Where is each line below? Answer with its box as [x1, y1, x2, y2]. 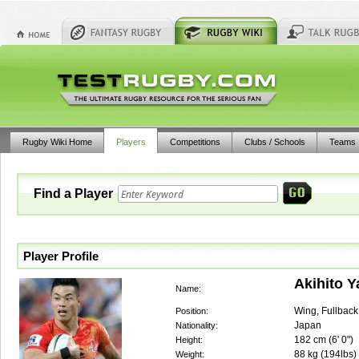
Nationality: [175, 321, 218, 330]
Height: [175, 335, 203, 345]
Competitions [170, 137, 220, 147]
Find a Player [34, 187, 113, 200]
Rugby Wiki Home [22, 137, 92, 147]
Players [116, 137, 146, 147]
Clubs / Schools [244, 137, 305, 147]
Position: [175, 306, 208, 316]
